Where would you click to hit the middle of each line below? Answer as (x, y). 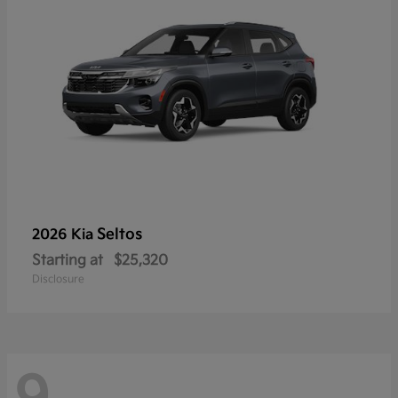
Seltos (119, 235)
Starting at (68, 261)
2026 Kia (64, 235)
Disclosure (58, 280)
